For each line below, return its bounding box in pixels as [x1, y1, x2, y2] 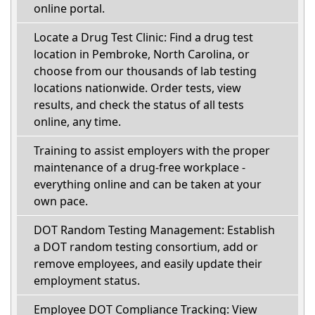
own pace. [34, 193, 88, 210]
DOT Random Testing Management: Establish [34, 222, 275, 238]
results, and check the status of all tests [34, 97, 244, 113]
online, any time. [34, 114, 121, 130]
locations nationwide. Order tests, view [34, 80, 241, 96]
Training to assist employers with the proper [34, 143, 270, 159]
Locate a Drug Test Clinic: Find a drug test [34, 30, 253, 46]
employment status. [34, 273, 140, 289]
